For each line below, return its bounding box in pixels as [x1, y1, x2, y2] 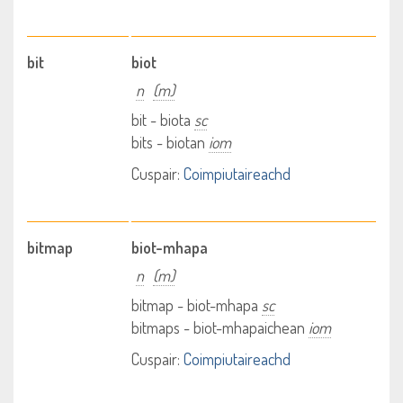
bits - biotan [131, 132, 210, 152]
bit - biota [131, 110, 195, 130]
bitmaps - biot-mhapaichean [131, 318, 309, 337]
